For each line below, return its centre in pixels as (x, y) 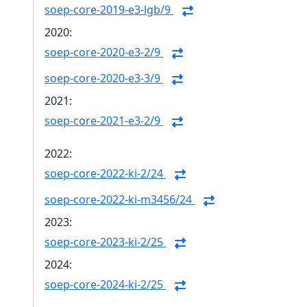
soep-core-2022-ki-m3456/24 (120, 200)
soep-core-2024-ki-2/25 (105, 285)
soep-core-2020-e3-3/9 (104, 78)
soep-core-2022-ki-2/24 (105, 174)
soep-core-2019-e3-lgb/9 (109, 10)
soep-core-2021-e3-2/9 (104, 121)
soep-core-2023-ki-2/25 (105, 242)
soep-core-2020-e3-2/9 (104, 52)
